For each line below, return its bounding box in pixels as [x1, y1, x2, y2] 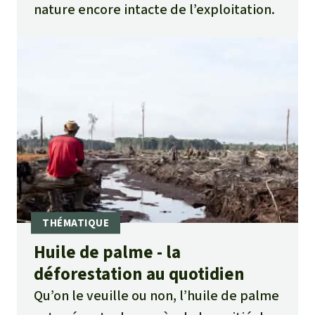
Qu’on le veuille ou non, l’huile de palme [34, 285, 279, 305]
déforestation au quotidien [34, 262, 245, 285]
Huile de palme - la [34, 240, 181, 264]
